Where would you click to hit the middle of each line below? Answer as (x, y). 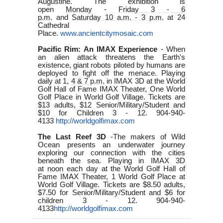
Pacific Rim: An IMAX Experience (98, 49)
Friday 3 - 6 (152, 9)
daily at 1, (54, 81)
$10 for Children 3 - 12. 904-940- (111, 113)
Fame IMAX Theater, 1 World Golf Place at (111, 176)
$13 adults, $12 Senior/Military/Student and (111, 105)
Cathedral (54, 25)
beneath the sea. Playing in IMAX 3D (111, 161)
